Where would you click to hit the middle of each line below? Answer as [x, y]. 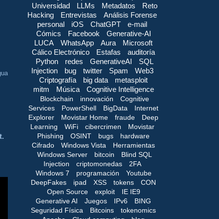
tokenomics [138, 210]
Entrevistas [79, 15]
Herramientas [134, 145]
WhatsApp [77, 43]
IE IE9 [131, 191]
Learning [44, 126]
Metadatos [119, 5]
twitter [92, 70]
